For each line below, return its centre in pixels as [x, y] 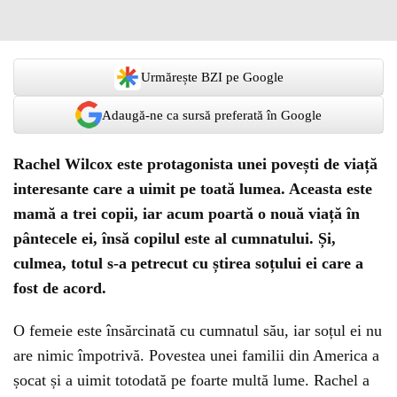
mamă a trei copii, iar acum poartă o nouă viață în [187, 214]
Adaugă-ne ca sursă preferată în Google [212, 115]
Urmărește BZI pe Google [212, 78]
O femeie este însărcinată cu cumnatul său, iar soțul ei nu [198, 331]
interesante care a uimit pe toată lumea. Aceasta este [193, 189]
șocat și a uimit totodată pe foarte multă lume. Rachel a [191, 381]
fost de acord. [60, 288]
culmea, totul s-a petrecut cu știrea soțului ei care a [188, 264]
